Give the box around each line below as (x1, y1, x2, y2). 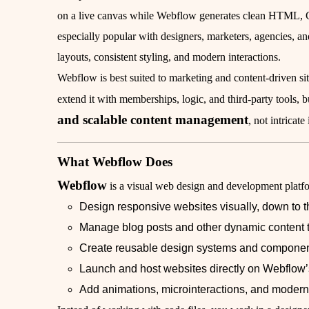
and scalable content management (57, 112, 249, 128)
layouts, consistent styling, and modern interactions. (57, 51, 281, 63)
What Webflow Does (57, 154, 173, 170)
